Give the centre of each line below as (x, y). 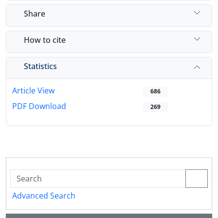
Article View (33, 91)
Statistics (40, 66)
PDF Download (39, 106)
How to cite (45, 40)
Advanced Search (44, 196)
